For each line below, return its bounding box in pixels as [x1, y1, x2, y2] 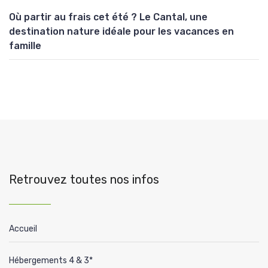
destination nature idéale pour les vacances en [9, 26, 234, 38]
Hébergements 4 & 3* [9, 255, 93, 266]
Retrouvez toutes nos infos [9, 172, 159, 187]
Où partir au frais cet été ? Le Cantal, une [9, 11, 208, 23]
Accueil [9, 224, 37, 234]
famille [9, 40, 41, 52]
